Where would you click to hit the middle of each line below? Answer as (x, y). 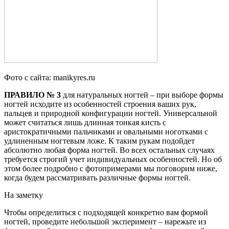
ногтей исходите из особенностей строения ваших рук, (100, 104)
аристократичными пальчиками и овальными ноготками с (106, 131)
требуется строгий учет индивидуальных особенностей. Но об (113, 159)
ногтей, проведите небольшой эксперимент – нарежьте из (105, 221)
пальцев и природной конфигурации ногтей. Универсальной (111, 113)
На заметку (24, 195)
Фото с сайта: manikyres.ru (50, 77)
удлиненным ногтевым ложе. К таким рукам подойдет (99, 141)
